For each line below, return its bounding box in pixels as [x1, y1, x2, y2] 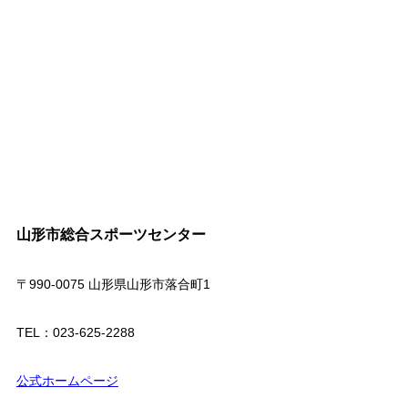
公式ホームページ [15, 372, 118, 388]
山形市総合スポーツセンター [15, 226, 206, 242]
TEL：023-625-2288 [15, 324, 135, 340]
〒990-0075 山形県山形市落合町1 [15, 276, 210, 291]
